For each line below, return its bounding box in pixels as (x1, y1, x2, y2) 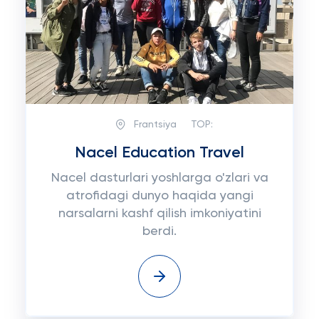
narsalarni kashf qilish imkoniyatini (58, 207, 261, 220)
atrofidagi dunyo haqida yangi (66, 189, 253, 202)
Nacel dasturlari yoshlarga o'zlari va (51, 172, 268, 184)
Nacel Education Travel (75, 145, 244, 161)
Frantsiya (133, 119, 177, 130)
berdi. (142, 225, 177, 238)
